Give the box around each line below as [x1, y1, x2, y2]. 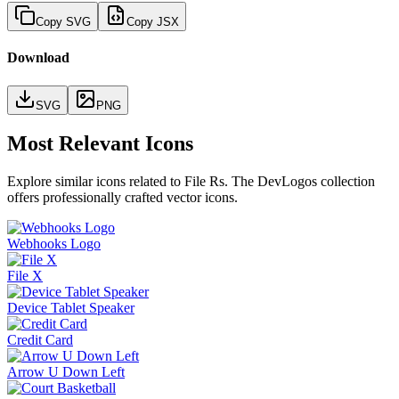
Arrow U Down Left [7, 364, 125, 380]
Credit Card [7, 332, 73, 348]
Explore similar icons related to [7, 174, 184, 190]
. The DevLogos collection [224, 174, 375, 190]
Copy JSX [126, 14, 179, 28]
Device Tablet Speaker [7, 300, 134, 316]
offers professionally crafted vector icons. [7, 190, 238, 206]
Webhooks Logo [7, 236, 101, 252]
